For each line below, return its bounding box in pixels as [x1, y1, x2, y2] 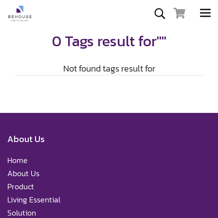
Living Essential [7, 194, 60, 205]
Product [7, 181, 34, 192]
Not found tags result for [63, 62, 155, 75]
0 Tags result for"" [52, 30, 166, 52]
